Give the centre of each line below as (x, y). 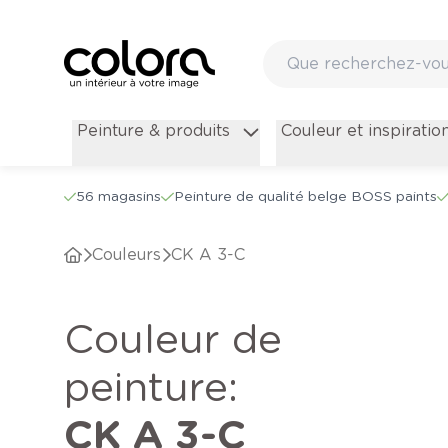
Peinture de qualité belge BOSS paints (305, 196)
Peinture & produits (153, 131)
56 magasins (119, 196)
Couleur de (79, 339)
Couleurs (132, 255)
